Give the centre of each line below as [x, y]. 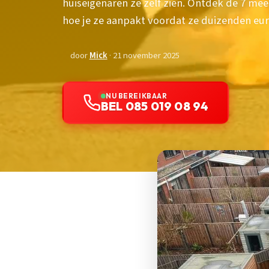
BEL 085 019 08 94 [155, 106]
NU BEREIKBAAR [137, 96]
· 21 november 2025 [143, 56]
